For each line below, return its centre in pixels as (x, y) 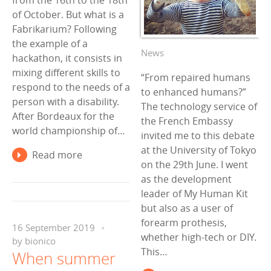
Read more (57, 155)
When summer (64, 258)
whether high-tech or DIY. (199, 237)
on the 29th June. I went (194, 164)
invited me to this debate (198, 135)
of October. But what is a (68, 15)
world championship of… (69, 131)
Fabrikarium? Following (64, 29)
